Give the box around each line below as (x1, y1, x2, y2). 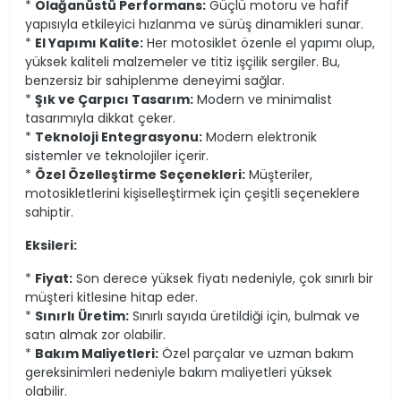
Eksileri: (25, 236, 77, 255)
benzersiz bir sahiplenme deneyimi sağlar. (25, 72, 285, 90)
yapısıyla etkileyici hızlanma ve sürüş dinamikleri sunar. (25, 15, 363, 34)
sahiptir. (25, 203, 73, 222)
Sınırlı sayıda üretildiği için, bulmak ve (129, 307, 360, 326)
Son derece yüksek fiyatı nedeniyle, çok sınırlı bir (73, 269, 373, 288)
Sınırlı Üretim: (35, 307, 129, 326)
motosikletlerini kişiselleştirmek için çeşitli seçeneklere (25, 184, 360, 203)
